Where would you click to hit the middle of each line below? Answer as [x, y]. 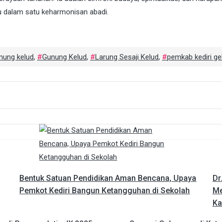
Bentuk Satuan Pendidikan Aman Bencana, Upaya [108, 178]
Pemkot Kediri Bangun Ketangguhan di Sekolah [105, 191]
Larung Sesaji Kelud [127, 57]
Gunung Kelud [64, 57]
